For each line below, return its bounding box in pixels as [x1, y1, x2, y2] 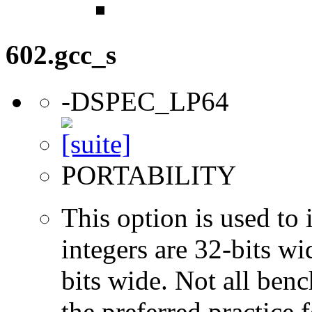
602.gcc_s [6, 40, 116, 70]
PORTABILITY [61, 159, 236, 190]
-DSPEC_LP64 [61, 86, 229, 116]
